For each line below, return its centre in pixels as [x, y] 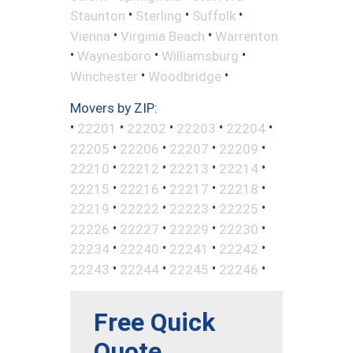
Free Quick [154, 322]
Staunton [98, 15]
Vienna [90, 36]
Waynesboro [114, 56]
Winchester [104, 76]
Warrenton [247, 36]
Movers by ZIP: [114, 108]
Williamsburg [200, 56]
